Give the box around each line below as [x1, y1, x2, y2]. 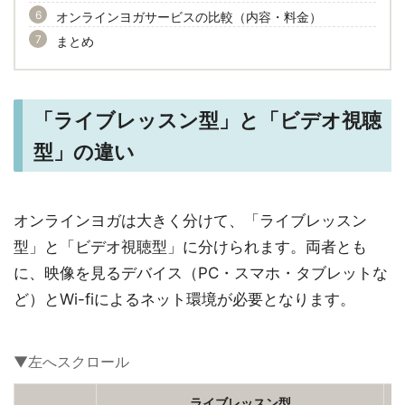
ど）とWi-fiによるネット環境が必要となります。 [14, 289, 355, 308]
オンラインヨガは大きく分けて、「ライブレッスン [14, 211, 367, 230]
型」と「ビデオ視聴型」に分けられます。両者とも [14, 237, 367, 256]
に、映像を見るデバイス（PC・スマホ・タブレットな [14, 263, 388, 282]
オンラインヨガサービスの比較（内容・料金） [56, 9, 322, 25]
